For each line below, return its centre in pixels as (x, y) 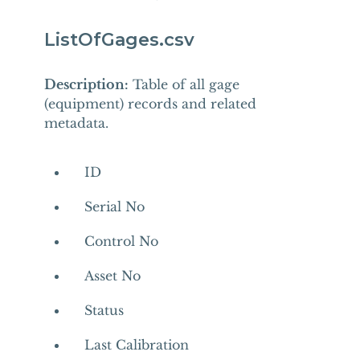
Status (104, 310)
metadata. (76, 123)
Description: (86, 84)
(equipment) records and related (150, 104)
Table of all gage (184, 84)
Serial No (114, 207)
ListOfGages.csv (119, 40)
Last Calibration (136, 345)
